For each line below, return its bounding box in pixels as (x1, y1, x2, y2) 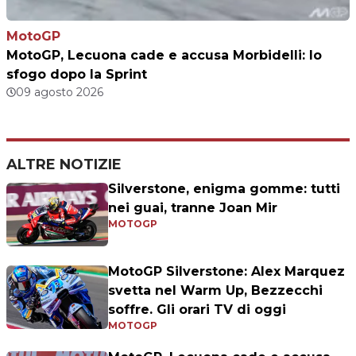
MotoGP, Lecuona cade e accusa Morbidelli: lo (6, 48, 322, 63)
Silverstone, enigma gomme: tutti (108, 181, 340, 196)
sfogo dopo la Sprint (6, 67, 147, 82)
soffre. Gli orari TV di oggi (108, 302, 286, 317)
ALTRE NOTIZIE (6, 156, 122, 173)
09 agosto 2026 (16, 85, 103, 99)
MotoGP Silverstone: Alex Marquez (108, 264, 345, 279)
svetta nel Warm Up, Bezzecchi (108, 283, 323, 298)
